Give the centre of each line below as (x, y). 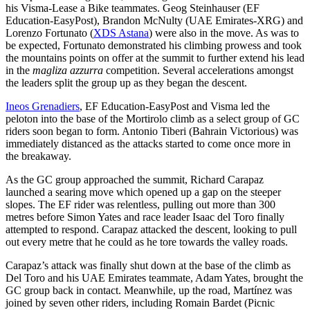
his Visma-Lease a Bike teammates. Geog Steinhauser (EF (133, 8)
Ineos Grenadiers (43, 106)
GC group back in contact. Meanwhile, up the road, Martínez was (149, 290)
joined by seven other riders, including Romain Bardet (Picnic (140, 302)
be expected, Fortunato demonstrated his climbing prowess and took (154, 45)
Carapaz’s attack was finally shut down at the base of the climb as (148, 265)
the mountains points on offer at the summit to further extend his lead (155, 57)
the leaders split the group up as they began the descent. (126, 82)
